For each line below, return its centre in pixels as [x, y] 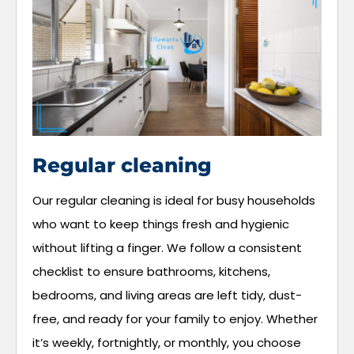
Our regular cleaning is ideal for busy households [174, 200]
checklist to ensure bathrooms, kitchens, [151, 271]
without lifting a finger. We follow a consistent [167, 247]
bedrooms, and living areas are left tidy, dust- [167, 295]
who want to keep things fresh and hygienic [161, 224]
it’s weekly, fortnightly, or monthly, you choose [167, 342]
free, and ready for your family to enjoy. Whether [175, 318]
